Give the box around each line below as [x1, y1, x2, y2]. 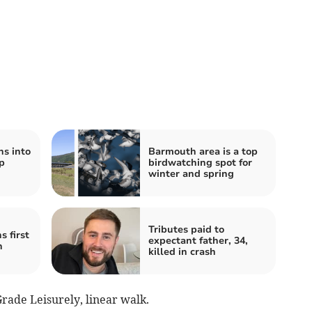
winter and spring [148, 166, 234, 180]
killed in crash [148, 244, 216, 258]
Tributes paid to [148, 222, 224, 236]
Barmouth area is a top [148, 144, 258, 158]
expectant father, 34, [148, 233, 248, 247]
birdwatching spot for [148, 155, 252, 169]
